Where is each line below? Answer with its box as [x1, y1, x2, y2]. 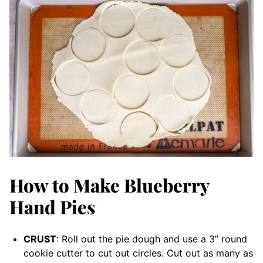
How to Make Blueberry [9, 173, 209, 198]
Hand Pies [9, 194, 95, 220]
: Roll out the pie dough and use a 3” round [56, 233, 247, 245]
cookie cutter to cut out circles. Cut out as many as [23, 247, 253, 259]
